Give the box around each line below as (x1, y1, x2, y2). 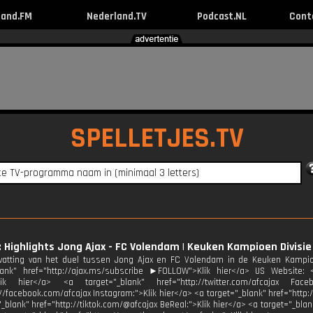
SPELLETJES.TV (71, 121, 244, 156)
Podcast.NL (196, 10, 247, 23)
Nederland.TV (86, 10, 147, 23)
